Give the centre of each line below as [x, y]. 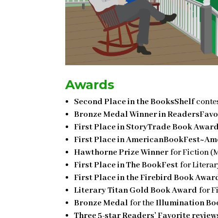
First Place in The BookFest [126, 165]
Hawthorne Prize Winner [121, 153]
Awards [90, 85]
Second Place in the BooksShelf [134, 102]
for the [142, 203]
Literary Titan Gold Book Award [136, 191]
